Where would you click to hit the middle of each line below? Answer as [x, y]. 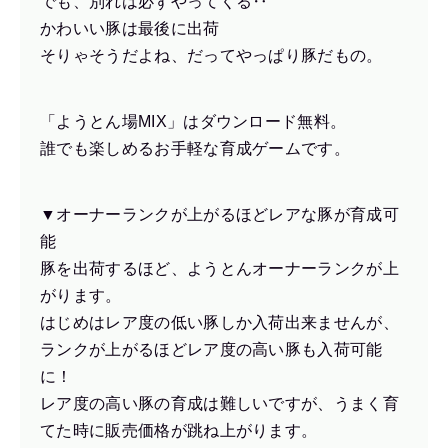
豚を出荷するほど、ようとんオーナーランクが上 [220, 269]
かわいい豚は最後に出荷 [130, 28]
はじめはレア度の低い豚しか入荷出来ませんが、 [220, 323]
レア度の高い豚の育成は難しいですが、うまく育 [220, 404]
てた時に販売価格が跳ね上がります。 [179, 431]
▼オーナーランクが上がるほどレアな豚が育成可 [220, 215]
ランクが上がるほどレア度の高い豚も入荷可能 [211, 350]
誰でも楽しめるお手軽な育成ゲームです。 [195, 148]
